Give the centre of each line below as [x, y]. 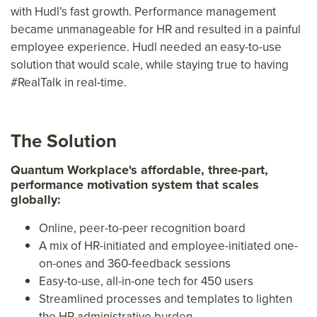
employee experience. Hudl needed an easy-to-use [146, 46]
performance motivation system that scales [135, 184]
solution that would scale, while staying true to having [150, 64]
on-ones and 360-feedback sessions [135, 263]
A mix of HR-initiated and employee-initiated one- [168, 245]
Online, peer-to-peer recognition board [142, 227]
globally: [36, 199]
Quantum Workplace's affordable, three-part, [139, 169]
